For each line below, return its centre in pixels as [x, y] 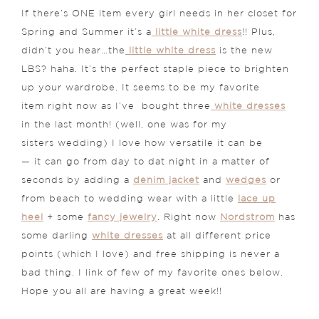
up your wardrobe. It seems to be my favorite [141, 88]
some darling [57, 236]
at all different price [217, 236]
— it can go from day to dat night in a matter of [146, 162]
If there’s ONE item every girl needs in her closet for [159, 14]
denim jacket [166, 181]
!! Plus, [259, 33]
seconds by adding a [77, 181]
